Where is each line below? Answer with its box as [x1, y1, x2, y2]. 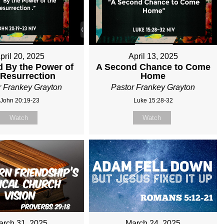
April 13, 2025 [128, 52, 178, 61]
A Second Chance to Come [95, 62, 210, 72]
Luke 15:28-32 [133, 97, 173, 104]
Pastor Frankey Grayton [111, 83, 195, 92]
